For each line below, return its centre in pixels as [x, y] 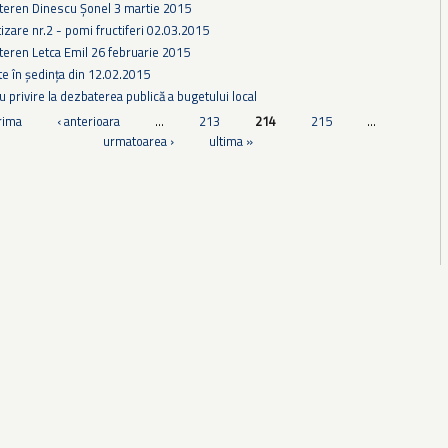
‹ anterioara [88, 121]
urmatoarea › [138, 141]
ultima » [230, 141]
